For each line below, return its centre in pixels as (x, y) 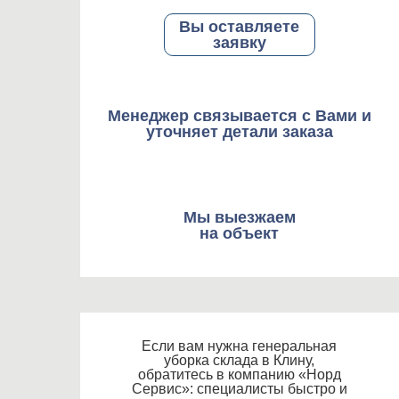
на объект (240, 233)
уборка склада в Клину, (240, 360)
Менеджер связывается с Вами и (239, 116)
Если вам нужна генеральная (240, 346)
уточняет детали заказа (239, 132)
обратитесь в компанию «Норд (239, 375)
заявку (239, 43)
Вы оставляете (240, 27)
